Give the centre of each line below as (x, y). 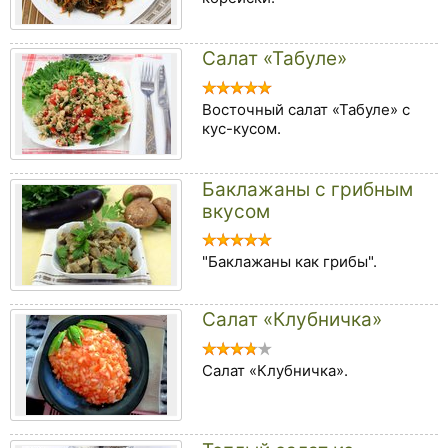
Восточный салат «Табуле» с (306, 109)
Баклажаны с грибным (307, 189)
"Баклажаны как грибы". (289, 261)
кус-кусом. (241, 128)
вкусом (236, 211)
